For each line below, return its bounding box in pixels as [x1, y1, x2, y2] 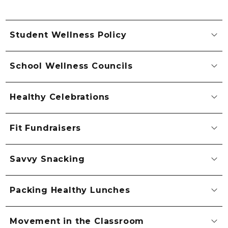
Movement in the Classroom [10, 216, 145, 226]
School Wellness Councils [10, 61, 133, 71]
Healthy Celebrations [10, 92, 110, 102]
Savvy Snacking [10, 154, 85, 164]
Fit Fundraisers [10, 123, 81, 133]
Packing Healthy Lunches [10, 185, 130, 195]
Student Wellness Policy [10, 30, 127, 40]
